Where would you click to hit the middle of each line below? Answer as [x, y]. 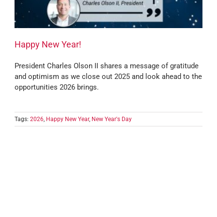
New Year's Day [112, 119]
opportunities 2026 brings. [57, 87]
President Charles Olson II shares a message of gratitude [107, 66]
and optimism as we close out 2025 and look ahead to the [108, 77]
